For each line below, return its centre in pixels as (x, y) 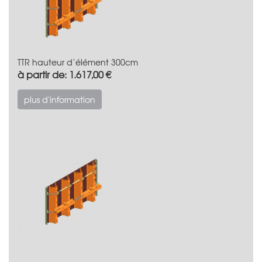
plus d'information (60, 99)
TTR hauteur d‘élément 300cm (78, 62)
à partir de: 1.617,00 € (64, 74)
